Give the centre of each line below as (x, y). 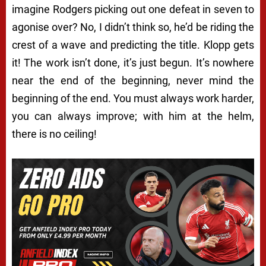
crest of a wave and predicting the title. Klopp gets (133, 45)
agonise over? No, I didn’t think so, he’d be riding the (133, 27)
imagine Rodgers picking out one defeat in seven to (133, 9)
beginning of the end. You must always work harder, (133, 99)
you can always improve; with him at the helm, (133, 116)
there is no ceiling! (54, 134)
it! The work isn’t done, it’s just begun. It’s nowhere (133, 63)
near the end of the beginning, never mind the (133, 81)
